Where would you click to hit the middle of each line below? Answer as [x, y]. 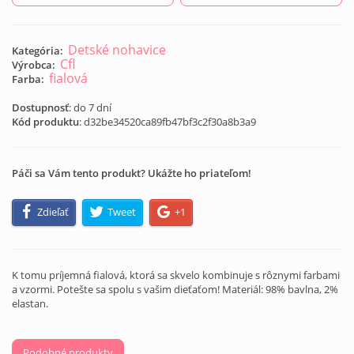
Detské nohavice [117, 50]
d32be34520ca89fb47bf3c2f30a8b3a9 [170, 122]
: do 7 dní [90, 107]
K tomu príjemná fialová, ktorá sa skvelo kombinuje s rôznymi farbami [176, 275]
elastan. [30, 304]
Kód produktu [45, 122]
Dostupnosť [40, 107]
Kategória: [38, 51]
